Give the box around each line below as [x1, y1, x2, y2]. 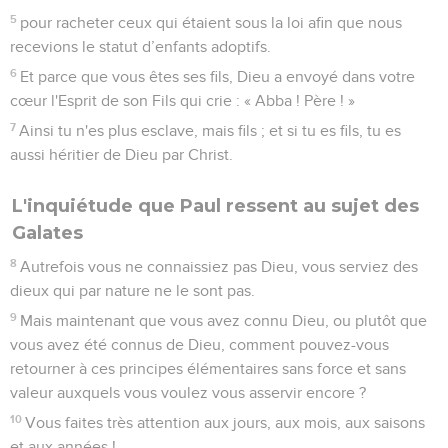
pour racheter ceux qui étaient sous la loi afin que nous [20, 14, 403, 31]
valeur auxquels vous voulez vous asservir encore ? [10, 384, 366, 401]
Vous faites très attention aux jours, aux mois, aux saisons [25, 414, 426, 431]
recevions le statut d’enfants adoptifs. [10, 38, 271, 55]
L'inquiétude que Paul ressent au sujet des [12, 194, 419, 217]
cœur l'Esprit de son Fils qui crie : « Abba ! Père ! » [10, 92, 355, 109]
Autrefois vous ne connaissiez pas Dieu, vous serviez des [20, 258, 419, 275]
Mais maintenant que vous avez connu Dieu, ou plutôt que [20, 312, 428, 329]
